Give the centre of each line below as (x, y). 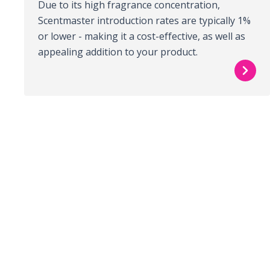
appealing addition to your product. (118, 52)
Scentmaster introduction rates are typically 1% (145, 21)
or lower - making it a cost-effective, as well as (142, 36)
